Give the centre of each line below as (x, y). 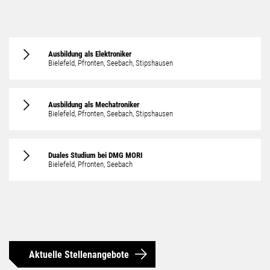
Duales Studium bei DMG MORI (96, 155)
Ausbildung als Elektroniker (90, 54)
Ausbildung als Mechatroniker (94, 105)
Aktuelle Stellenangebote (79, 254)
